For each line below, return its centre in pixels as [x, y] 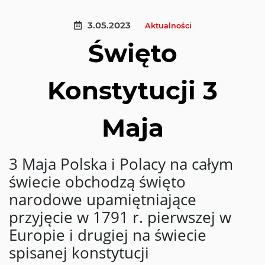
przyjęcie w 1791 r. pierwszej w [120, 217]
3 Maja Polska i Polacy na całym [121, 164]
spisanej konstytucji [79, 253]
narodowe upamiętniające [103, 200]
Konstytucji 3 [132, 91]
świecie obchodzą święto [97, 182]
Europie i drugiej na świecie [108, 235]
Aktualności [168, 26]
